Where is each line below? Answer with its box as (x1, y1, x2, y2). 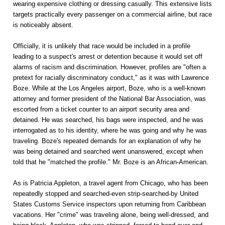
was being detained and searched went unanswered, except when (13, 148, 203, 156)
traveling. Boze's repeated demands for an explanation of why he (13, 137, 201, 145)
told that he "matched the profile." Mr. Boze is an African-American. (13, 158, 208, 166)
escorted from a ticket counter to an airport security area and (13, 105, 189, 114)
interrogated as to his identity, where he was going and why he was (13, 127, 207, 135)
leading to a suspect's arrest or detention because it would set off (13, 53, 202, 61)
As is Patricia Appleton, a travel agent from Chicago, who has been (13, 179, 208, 187)
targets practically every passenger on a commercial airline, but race (13, 11, 212, 19)
